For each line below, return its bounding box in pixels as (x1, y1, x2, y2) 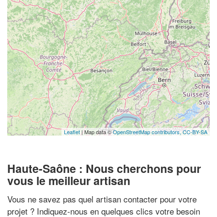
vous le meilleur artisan (7, 172, 130, 188)
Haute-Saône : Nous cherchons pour (7, 160, 201, 176)
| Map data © (80, 128, 113, 136)
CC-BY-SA (183, 128, 207, 136)
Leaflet (64, 128, 80, 136)
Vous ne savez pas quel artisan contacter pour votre (7, 192, 197, 205)
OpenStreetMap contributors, (113, 128, 183, 136)
